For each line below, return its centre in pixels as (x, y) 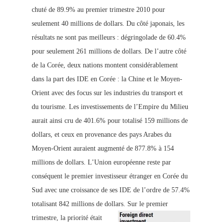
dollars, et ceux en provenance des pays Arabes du (102, 135)
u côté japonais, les (158, 24)
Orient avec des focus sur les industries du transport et (107, 93)
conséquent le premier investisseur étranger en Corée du (110, 176)
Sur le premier (148, 204)
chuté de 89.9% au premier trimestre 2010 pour (98, 10)
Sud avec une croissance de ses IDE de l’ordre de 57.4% (111, 190)
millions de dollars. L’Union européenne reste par (101, 163)
